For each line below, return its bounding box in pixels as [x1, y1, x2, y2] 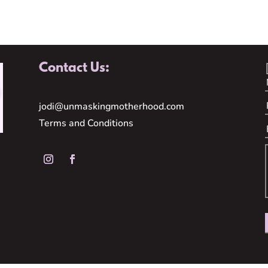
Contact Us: [38, 60, 109, 76]
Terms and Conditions [38, 117, 133, 130]
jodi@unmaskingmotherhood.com [38, 100, 184, 114]
